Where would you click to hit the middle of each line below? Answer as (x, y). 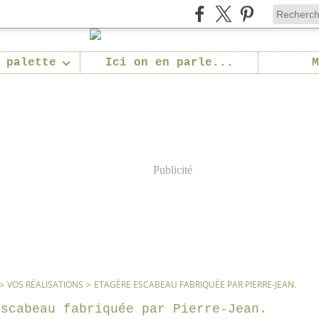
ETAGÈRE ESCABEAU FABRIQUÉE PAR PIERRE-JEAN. (195, 284)
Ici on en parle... (169, 63)
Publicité (172, 170)
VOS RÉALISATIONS (45, 284)
